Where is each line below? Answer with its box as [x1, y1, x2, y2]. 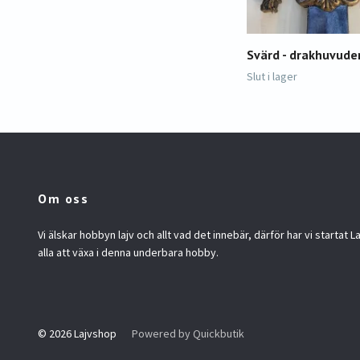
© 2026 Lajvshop [38, 325, 119, 341]
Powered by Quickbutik [132, 325, 244, 341]
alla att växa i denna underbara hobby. [38, 244, 219, 260]
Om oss [38, 190, 89, 207]
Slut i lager [247, 68, 297, 84]
